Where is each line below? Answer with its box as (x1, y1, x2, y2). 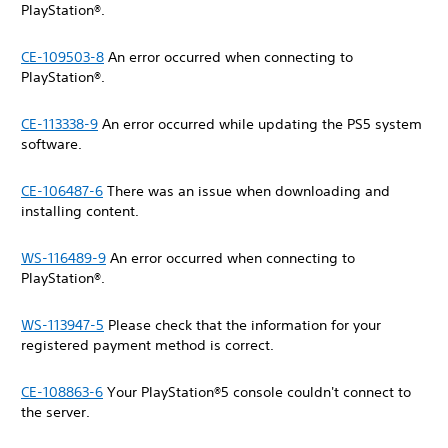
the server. (21, 403, 94, 421)
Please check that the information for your (104, 316, 381, 334)
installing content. (21, 202, 143, 220)
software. (21, 135, 86, 153)
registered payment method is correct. (21, 336, 278, 354)
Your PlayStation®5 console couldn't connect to (103, 383, 411, 401)
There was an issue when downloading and (103, 182, 390, 200)
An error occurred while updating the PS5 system (98, 115, 422, 133)
